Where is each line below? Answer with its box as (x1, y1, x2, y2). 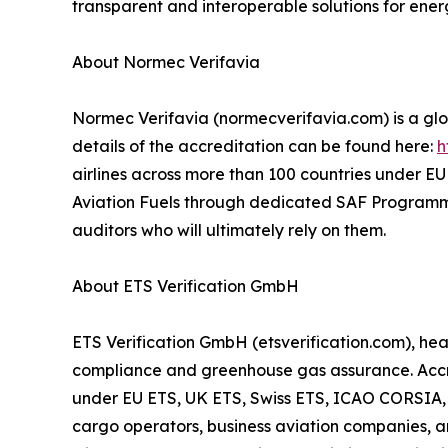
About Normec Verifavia (72, 52, 260, 73)
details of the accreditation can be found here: (72, 136, 437, 157)
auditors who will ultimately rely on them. (72, 220, 386, 241)
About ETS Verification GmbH (72, 276, 299, 297)
